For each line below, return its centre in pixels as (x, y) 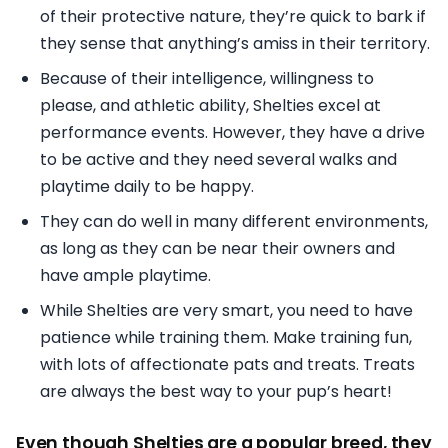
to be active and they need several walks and (218, 159)
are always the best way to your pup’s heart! (216, 391)
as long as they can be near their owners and (217, 248)
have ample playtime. (125, 275)
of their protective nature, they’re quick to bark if (233, 16)
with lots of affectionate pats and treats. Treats (227, 364)
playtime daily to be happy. (147, 186)
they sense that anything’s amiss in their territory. (235, 43)
